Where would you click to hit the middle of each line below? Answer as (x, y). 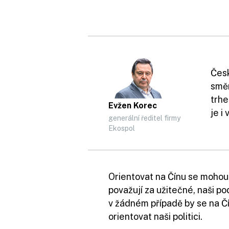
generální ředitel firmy (144, 118)
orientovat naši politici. (155, 216)
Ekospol (122, 128)
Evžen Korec (133, 106)
